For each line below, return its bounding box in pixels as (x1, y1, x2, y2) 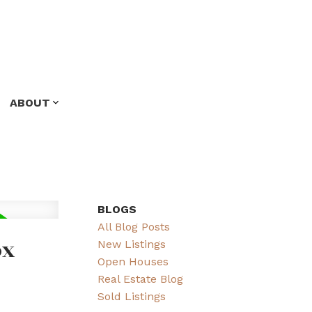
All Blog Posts (97, 219, 171, 233)
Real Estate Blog (97, 272, 184, 286)
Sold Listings (97, 289, 166, 303)
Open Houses (97, 254, 169, 268)
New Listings (97, 237, 166, 251)
